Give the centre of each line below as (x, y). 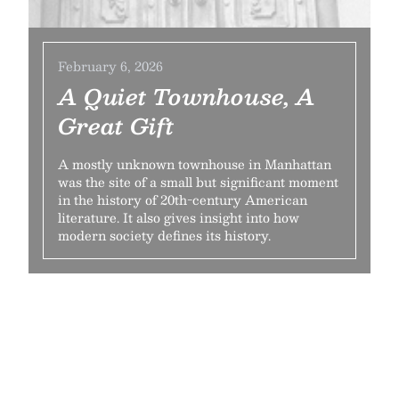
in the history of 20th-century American (183, 199)
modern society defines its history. (164, 235)
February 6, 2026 (110, 66)
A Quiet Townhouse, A (187, 96)
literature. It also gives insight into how (179, 217)
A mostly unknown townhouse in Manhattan (195, 164)
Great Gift (116, 126)
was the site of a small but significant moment (198, 182)
